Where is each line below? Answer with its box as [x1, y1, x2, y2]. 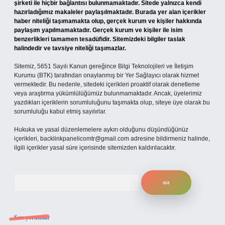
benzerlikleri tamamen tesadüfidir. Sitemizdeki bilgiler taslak [14, 36, 185, 43]
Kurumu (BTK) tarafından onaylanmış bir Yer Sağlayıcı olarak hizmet [14, 72, 199, 79]
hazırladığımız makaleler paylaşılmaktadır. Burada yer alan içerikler [14, 9, 206, 16]
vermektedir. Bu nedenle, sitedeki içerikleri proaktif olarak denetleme [14, 81, 200, 88]
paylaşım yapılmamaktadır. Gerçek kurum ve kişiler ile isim [14, 27, 183, 34]
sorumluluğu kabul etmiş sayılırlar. [14, 108, 106, 115]
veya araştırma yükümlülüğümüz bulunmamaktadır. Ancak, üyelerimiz [14, 90, 202, 97]
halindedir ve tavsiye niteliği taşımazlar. [14, 45, 126, 52]
